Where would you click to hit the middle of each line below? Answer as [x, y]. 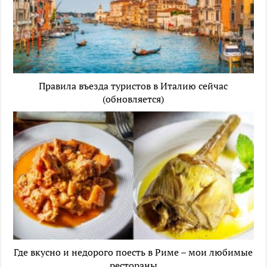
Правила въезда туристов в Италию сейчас [133, 86]
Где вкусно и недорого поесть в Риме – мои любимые [133, 252]
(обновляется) [133, 99]
